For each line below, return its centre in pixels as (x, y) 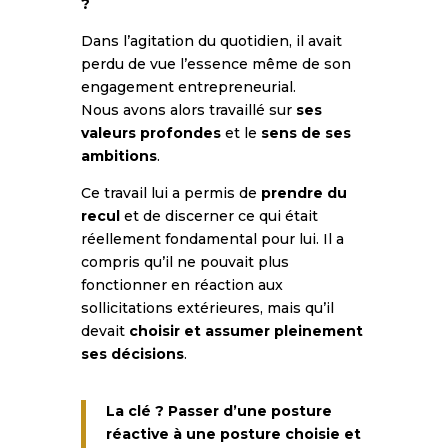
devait (104, 330)
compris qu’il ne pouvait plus (184, 261)
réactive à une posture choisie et (233, 433)
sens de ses (305, 132)
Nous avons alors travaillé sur (188, 109)
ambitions (118, 155)
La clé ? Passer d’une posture (218, 410)
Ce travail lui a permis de (170, 192)
